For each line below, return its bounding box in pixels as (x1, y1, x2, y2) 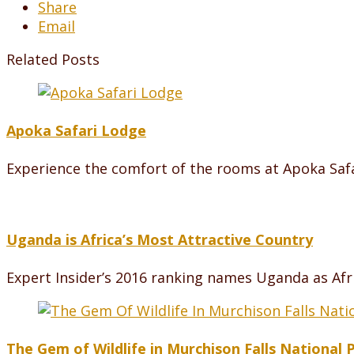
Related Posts (6, 49, 100, 69)
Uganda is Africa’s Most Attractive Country (6, 229, 313, 249)
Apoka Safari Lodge (6, 120, 146, 140)
